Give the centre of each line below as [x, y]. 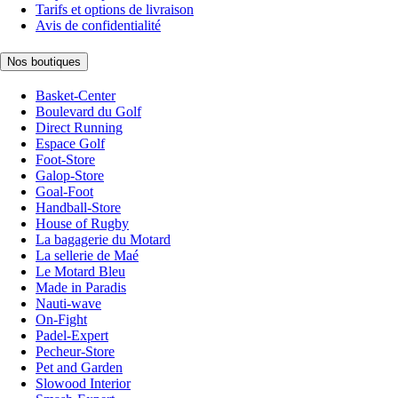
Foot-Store [65, 159]
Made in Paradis [81, 287]
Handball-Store [78, 207]
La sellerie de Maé [87, 255]
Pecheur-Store [75, 351]
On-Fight [61, 319]
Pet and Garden [79, 367]
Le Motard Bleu [80, 271]
